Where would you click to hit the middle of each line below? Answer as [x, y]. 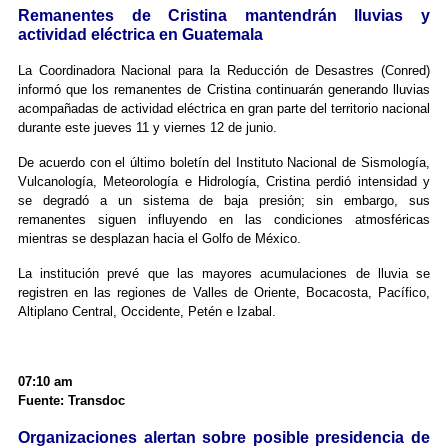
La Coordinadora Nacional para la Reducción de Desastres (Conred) [224, 71]
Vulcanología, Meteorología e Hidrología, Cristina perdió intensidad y [224, 182]
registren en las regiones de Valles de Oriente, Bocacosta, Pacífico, [224, 293]
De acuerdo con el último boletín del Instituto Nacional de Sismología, [224, 163]
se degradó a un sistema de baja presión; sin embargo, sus [224, 201]
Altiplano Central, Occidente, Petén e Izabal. [146, 312]
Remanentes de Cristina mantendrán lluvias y [224, 16]
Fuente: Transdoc [71, 401]
